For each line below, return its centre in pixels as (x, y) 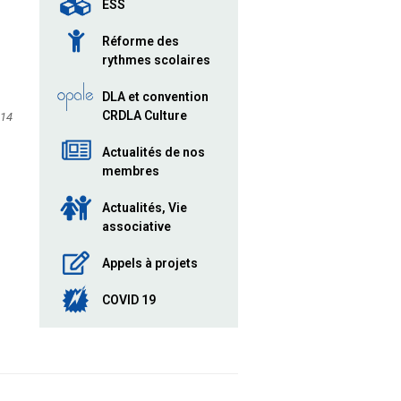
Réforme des (140, 41)
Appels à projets (149, 263)
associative (136, 226)
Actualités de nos (153, 152)
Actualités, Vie (144, 208)
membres (130, 171)
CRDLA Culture (144, 115)
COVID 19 (128, 300)
